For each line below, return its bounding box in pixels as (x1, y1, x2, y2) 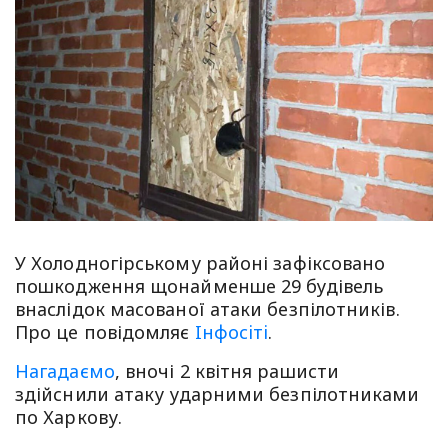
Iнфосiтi (194, 319, 269, 344)
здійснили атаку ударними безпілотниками (15, 381, 420, 406)
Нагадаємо (15, 358, 115, 383)
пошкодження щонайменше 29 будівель (15, 273, 384, 298)
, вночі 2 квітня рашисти (114, 358, 339, 383)
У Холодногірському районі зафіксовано (15, 250, 386, 275)
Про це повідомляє (15, 319, 195, 344)
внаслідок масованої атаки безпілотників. (15, 296, 400, 321)
